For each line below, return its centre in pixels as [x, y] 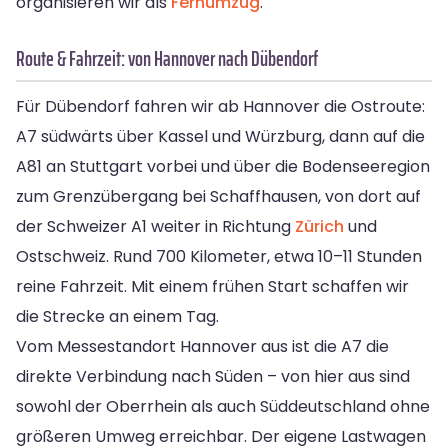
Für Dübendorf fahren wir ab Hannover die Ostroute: [220, 107]
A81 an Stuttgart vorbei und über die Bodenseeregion [223, 167]
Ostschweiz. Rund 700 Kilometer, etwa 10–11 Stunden [219, 257]
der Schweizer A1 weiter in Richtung [155, 227]
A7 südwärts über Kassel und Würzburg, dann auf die [220, 137]
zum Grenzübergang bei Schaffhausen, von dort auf [218, 197]
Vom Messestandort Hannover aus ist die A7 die [202, 347]
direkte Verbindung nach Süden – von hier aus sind [213, 377]
